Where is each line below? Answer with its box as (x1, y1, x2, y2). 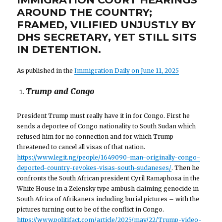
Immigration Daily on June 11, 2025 (74, 67, 179, 75)
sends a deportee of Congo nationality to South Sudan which (17, 122, 196, 130)
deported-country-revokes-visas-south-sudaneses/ (17, 164, 172, 172)
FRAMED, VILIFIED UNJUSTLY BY (17, 18, 196, 31)
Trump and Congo (26, 86, 95, 97)
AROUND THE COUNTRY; (17, 5, 153, 18)
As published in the (17, 67, 75, 75)
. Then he (171, 164, 200, 172)
